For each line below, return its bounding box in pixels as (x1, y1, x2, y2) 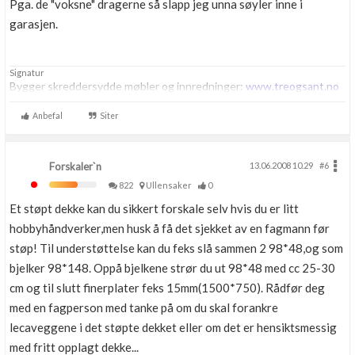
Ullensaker (144, 180, 197, 190)
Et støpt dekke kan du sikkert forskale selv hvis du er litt (10, 201, 299, 216)
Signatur (10, 67, 44, 78)
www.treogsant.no (246, 79, 339, 93)
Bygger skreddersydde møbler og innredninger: (10, 79, 246, 93)
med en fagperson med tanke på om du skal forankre (10, 300, 278, 315)
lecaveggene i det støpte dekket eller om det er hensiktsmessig (10, 320, 337, 334)
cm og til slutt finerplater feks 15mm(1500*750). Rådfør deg (10, 281, 325, 295)
